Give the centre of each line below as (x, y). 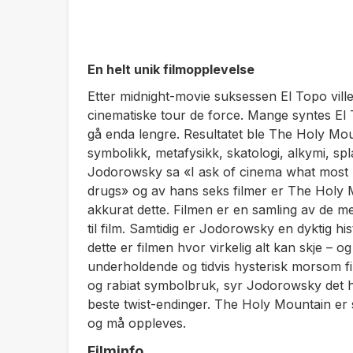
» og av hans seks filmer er (204, 191)
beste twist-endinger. (151, 304)
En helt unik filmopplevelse (171, 69)
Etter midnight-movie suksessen (184, 96)
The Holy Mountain (273, 304)
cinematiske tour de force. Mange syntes (211, 115)
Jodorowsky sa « (139, 172)
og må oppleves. (137, 323)
